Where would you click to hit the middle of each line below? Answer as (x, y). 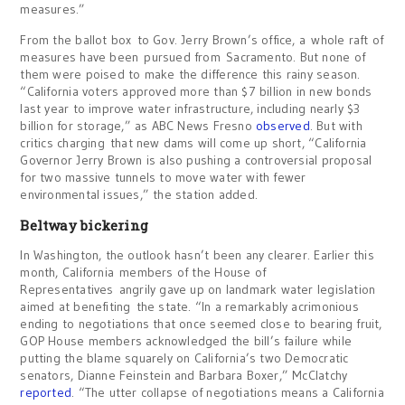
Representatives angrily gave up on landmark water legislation (198, 290)
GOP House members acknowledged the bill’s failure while (186, 341)
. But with (336, 126)
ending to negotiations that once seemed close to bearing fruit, (201, 324)
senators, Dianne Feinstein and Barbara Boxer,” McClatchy (184, 376)
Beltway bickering (84, 226)
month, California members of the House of (143, 273)
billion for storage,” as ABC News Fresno (138, 126)
